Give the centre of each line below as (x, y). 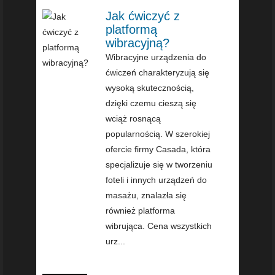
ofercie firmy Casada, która (158, 149)
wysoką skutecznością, (150, 88)
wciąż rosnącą (134, 119)
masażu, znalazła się (146, 196)
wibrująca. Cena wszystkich (159, 226)
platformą (132, 30)
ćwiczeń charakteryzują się (158, 73)
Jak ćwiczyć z (143, 16)
